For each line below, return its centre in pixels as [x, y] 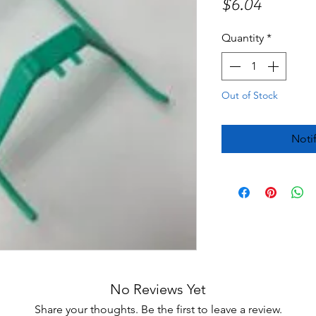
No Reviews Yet [158, 290]
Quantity [243, 38]
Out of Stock [250, 96]
